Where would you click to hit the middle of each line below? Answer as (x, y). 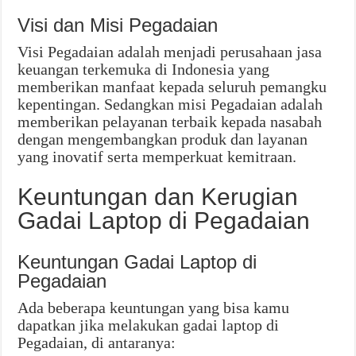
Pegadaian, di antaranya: (97, 343)
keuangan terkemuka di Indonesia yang (144, 70)
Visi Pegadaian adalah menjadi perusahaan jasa (170, 52)
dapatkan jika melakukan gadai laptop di (149, 325)
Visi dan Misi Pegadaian (118, 25)
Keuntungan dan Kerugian (158, 197)
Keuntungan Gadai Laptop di (137, 262)
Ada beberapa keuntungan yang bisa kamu (154, 308)
